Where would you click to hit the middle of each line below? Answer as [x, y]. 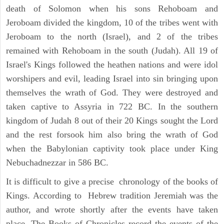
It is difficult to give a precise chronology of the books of [112, 182]
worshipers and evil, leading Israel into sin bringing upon [112, 79]
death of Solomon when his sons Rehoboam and [112, 9]
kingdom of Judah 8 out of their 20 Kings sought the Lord [112, 121]
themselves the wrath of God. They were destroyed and [112, 93]
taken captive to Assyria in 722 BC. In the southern [112, 107]
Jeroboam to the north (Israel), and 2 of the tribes [112, 37]
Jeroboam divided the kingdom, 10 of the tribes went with [112, 23]
